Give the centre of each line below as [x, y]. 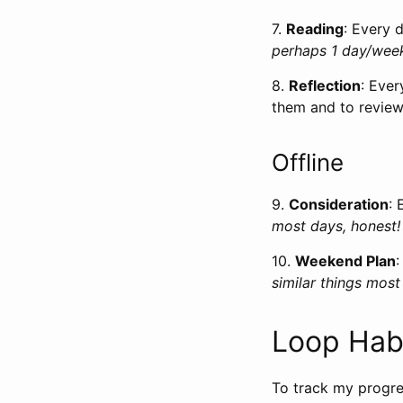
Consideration [339, 204]
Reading [315, 28]
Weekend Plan [345, 260]
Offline [311, 162]
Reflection [325, 85]
